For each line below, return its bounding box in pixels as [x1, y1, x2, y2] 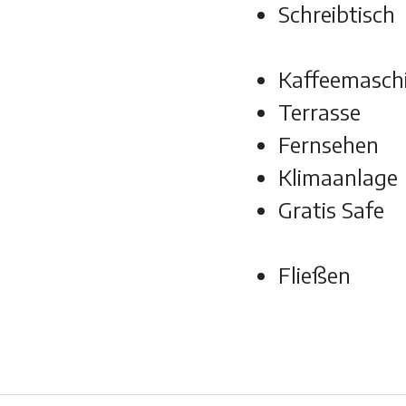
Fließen [277, 261, 351, 289]
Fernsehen [277, 130, 379, 159]
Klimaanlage [277, 163, 398, 191]
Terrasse [277, 98, 361, 126]
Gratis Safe [277, 196, 384, 224]
